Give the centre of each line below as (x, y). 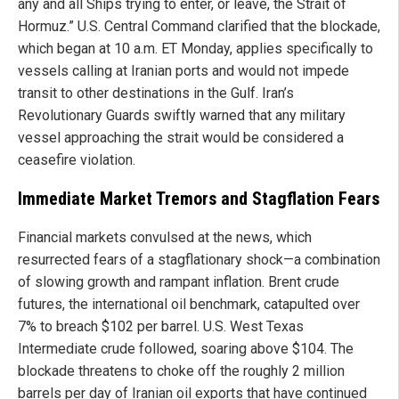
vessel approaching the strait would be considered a (181, 138)
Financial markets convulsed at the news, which (165, 238)
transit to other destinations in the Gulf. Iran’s (156, 94)
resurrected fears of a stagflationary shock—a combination (199, 260)
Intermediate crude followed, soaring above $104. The (186, 349)
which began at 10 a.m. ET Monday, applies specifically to (195, 49)
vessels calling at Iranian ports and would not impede (183, 71)
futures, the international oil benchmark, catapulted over (189, 305)
